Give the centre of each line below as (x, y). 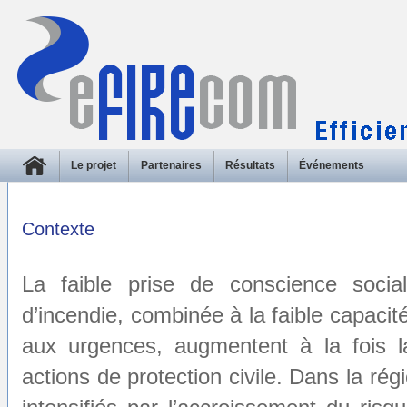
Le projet (94, 165)
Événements (332, 165)
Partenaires (171, 165)
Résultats (250, 165)
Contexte (58, 229)
